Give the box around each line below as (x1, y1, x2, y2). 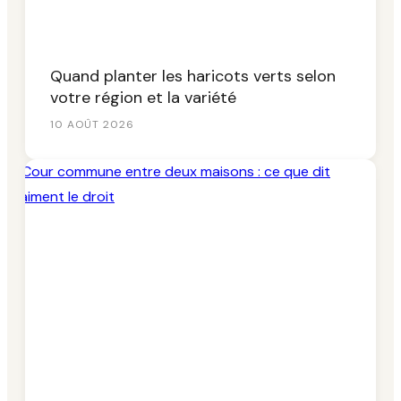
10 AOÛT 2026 (50, 116, 134, 132)
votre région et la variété (50, 86, 236, 108)
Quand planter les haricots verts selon (50, 64, 336, 87)
